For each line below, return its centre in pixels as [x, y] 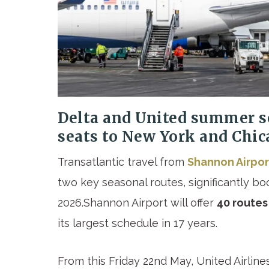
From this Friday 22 [106, 261]
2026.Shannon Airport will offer [137, 203]
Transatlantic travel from [122, 162]
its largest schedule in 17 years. [138, 223]
